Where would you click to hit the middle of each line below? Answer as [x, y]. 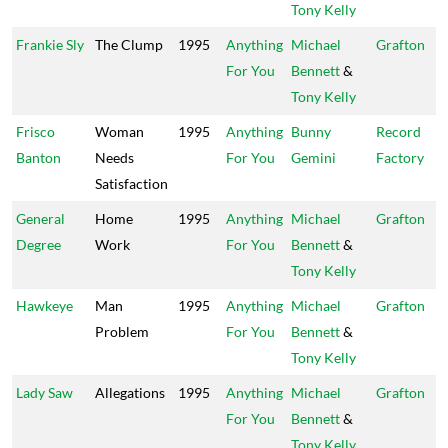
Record [398, 131]
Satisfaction [131, 183]
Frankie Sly [50, 44]
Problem [122, 331]
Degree [38, 244]
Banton [38, 157]
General [40, 218]
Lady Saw [44, 392]
